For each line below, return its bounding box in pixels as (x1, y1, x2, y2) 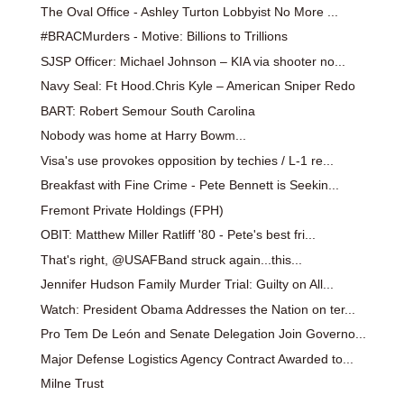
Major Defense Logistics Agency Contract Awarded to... (40, 351, 353, 366)
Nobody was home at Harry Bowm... (40, 128, 246, 143)
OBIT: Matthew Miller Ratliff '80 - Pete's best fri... (40, 227, 316, 243)
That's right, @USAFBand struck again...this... (40, 252, 302, 267)
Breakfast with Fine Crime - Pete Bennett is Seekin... (40, 178, 339, 193)
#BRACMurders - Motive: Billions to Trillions (40, 29, 288, 44)
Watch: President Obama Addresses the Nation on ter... (40, 301, 355, 317)
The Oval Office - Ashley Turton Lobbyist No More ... (40, 4, 338, 19)
